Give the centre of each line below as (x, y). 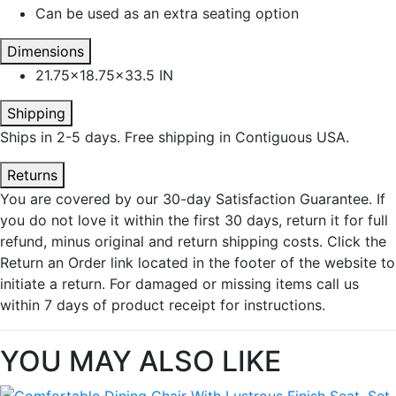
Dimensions (46, 51)
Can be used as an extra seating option (167, 13)
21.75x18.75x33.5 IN (104, 75)
